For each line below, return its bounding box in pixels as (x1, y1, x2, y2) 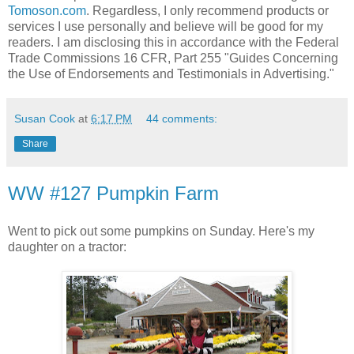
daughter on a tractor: (8, 239, 126, 254)
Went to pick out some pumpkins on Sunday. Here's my (8, 224, 314, 238)
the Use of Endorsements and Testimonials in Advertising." (8, 66, 334, 81)
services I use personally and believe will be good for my (8, 19, 323, 33)
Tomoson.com (8, 3, 86, 17)
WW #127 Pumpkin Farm (8, 182, 219, 204)
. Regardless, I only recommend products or (86, 3, 329, 17)
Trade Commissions (8, 51, 123, 65)
